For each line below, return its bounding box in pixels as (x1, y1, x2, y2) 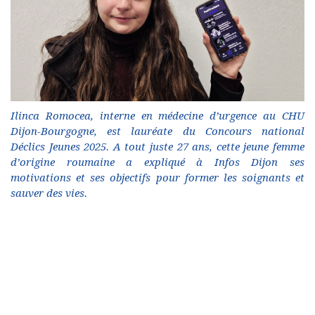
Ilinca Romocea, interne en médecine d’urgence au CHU (11, 110, 304, 123)
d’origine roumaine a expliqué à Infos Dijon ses (11, 156, 304, 169)
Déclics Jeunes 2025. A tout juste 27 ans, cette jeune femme (11, 141, 304, 154)
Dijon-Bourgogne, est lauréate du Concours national (11, 125, 304, 139)
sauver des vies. (11, 187, 87, 200)
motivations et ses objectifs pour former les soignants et (11, 172, 304, 185)
